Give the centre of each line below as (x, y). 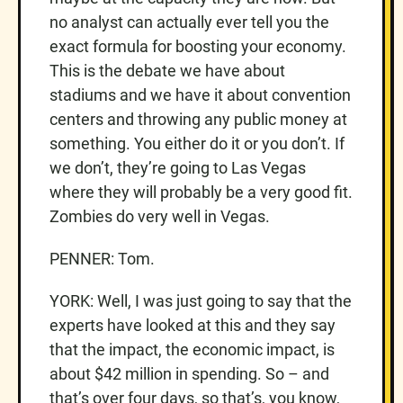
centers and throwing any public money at (198, 119)
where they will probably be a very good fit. (201, 192)
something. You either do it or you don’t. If (197, 143)
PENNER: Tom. (102, 258)
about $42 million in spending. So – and (189, 373)
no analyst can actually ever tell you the (189, 22)
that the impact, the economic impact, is (192, 349)
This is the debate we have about (167, 70)
